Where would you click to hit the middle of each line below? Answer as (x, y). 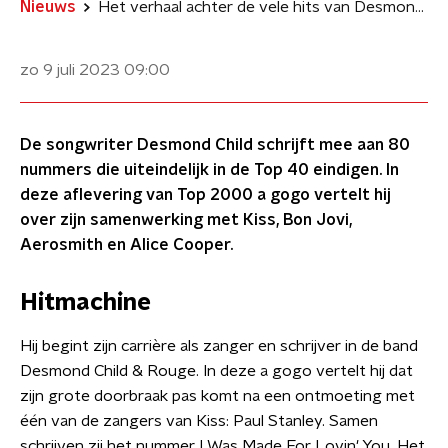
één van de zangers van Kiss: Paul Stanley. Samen (199, 421)
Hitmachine (85, 303)
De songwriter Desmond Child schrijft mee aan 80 (215, 145)
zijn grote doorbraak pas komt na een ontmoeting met (217, 396)
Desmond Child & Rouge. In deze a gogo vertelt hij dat (216, 371)
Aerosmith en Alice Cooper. (126, 245)
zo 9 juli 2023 (70, 70)
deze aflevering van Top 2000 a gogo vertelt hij (205, 195)
